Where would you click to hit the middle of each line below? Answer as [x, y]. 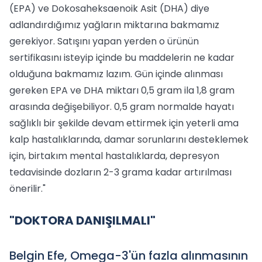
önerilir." [27, 189]
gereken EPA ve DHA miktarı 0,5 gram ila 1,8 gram [122, 90]
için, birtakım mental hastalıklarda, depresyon [114, 156]
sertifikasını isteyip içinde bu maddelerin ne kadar [122, 58]
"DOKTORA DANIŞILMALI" [82, 220]
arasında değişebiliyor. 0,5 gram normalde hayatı [122, 107]
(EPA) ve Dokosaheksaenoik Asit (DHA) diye [109, 8]
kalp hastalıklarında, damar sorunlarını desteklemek [129, 139]
